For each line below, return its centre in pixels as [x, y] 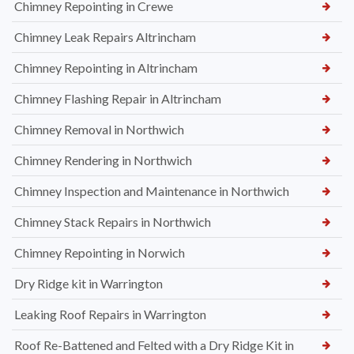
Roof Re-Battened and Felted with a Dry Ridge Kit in [154, 345]
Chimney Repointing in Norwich [100, 252]
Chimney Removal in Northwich [99, 129]
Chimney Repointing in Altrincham [106, 67]
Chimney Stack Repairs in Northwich [113, 221]
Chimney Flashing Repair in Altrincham [118, 98]
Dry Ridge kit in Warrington [88, 283]
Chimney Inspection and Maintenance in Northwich [152, 190]
